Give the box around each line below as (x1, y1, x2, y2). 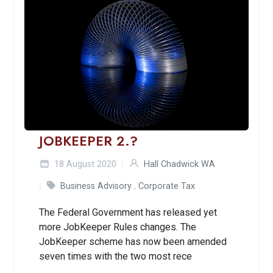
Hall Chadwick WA (144, 158, 215, 169)
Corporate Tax (138, 180, 195, 191)
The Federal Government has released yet (39, 206, 217, 218)
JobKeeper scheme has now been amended (39, 235, 227, 247)
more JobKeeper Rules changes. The (39, 221, 196, 233)
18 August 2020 (52, 158, 116, 169)
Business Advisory (60, 180, 132, 191)
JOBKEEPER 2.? (39, 131, 138, 151)
